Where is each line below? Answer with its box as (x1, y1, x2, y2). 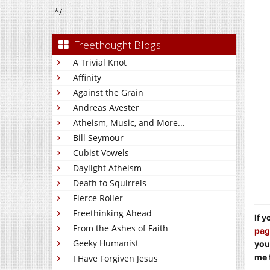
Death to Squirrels (73, 177, 146, 189)
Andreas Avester (73, 102, 139, 113)
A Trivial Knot (73, 57, 127, 68)
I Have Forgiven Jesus (73, 253, 158, 264)
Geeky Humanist (73, 237, 139, 249)
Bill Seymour (73, 132, 124, 143)
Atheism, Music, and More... (73, 117, 185, 128)
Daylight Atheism (73, 162, 142, 174)
